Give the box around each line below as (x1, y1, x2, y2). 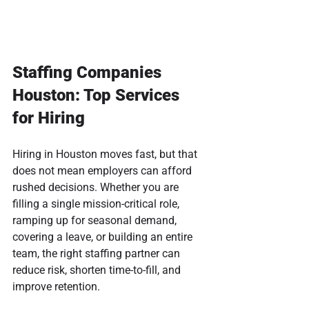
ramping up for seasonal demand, (12, 213, 179, 227)
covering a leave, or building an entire (12, 230, 195, 243)
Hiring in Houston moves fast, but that (12, 147, 200, 161)
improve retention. (12, 279, 100, 293)
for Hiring (12, 108, 85, 128)
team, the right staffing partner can (12, 246, 183, 260)
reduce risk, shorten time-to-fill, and (12, 263, 183, 277)
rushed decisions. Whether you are (12, 180, 181, 194)
